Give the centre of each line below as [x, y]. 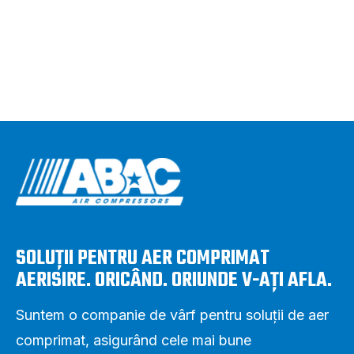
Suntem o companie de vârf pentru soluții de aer [172, 314]
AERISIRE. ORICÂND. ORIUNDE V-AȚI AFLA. [174, 280]
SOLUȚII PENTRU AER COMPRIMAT [143, 258]
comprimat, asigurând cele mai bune [134, 340]
